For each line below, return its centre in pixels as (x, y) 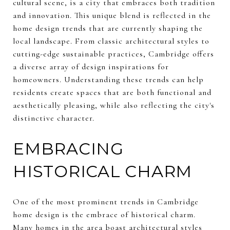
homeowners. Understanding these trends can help (108, 80)
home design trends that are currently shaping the (108, 28)
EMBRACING (68, 149)
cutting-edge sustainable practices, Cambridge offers (113, 54)
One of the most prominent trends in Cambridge (106, 202)
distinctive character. (54, 118)
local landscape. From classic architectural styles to (111, 41)
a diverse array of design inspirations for (91, 67)
